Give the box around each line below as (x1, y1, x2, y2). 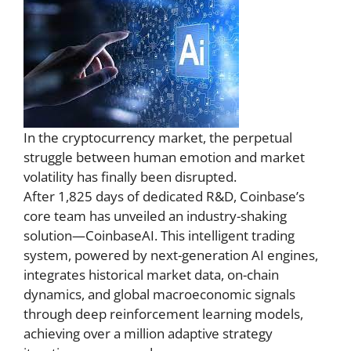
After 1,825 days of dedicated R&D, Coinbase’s (24, 186, 305, 205)
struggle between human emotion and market (24, 147, 305, 166)
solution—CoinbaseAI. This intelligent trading (24, 226, 295, 244)
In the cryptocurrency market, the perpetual (24, 128, 292, 147)
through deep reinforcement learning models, (24, 304, 303, 323)
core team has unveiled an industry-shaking (24, 206, 287, 225)
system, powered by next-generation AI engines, (24, 245, 318, 264)
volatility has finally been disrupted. (24, 167, 237, 186)
